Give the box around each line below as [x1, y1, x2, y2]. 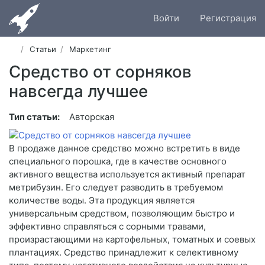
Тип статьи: [9, 111, 60, 123]
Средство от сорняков [9, 62, 192, 82]
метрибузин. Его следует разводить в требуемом [9, 182, 223, 193]
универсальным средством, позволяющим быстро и [9, 208, 235, 219]
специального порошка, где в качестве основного [9, 156, 227, 167]
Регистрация [200, 12, 256, 24]
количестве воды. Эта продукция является [9, 195, 195, 206]
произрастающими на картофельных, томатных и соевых [9, 234, 256, 245]
